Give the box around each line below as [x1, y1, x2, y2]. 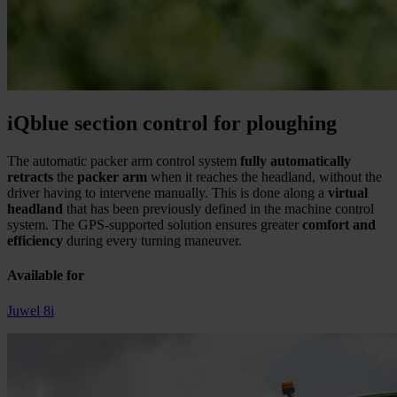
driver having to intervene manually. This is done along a [7, 185, 328, 201]
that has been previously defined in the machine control [63, 201, 374, 217]
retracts [7, 169, 53, 185]
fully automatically [240, 153, 351, 169]
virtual [328, 185, 368, 201]
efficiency [7, 233, 63, 249]
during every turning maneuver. [63, 233, 242, 249]
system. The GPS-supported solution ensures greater [7, 217, 302, 233]
